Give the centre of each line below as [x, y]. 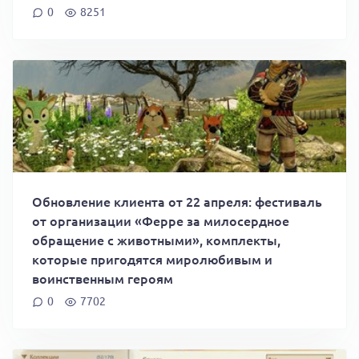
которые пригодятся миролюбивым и [152, 258]
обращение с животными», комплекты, [156, 239]
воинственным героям [103, 278]
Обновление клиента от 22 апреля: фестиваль [177, 201]
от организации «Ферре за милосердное [161, 220]
